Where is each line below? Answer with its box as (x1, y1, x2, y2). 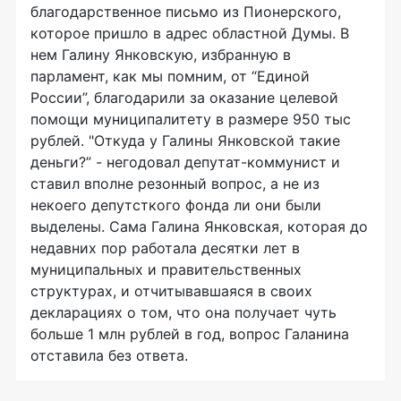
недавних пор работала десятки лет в (30, 239, 300, 258)
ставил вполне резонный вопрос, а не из (30, 175, 320, 193)
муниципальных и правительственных (30, 260, 302, 279)
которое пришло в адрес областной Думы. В (30, 24, 349, 43)
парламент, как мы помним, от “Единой (30, 67, 310, 86)
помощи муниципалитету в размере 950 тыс (30, 110, 351, 129)
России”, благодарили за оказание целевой (30, 89, 338, 107)
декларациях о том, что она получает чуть (30, 303, 337, 322)
